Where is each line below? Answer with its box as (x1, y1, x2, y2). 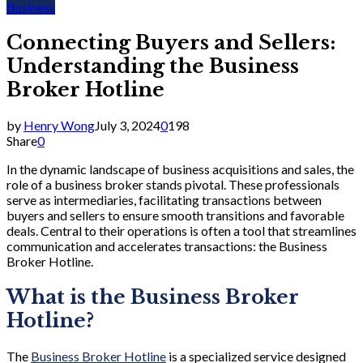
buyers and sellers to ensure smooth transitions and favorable (6, 207, 344, 223)
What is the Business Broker (6, 284, 299, 309)
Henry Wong (23, 117, 95, 133)
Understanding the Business (6, 53, 299, 78)
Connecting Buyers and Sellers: (6, 30, 335, 54)
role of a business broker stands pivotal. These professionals (6, 176, 340, 192)
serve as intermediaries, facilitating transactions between (6, 191, 322, 207)
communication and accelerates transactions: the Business (6, 237, 327, 254)
